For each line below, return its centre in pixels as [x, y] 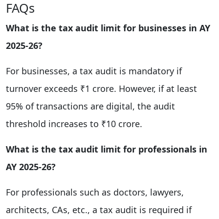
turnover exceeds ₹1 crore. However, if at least [101, 88]
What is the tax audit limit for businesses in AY [108, 28]
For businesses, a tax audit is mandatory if [94, 71]
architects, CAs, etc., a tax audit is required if [99, 209]
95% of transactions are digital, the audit [90, 106]
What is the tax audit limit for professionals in [107, 149]
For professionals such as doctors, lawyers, [95, 192]
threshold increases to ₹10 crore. [74, 123]
